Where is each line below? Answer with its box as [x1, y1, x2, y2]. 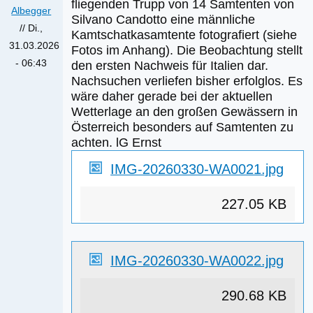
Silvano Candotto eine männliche [71, 12, 256, 27]
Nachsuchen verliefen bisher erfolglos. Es [71, 73, 303, 88]
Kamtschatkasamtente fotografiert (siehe [71, 27, 298, 42]
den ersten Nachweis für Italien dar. [71, 58, 269, 73]
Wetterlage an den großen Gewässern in [71, 104, 298, 119]
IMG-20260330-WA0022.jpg [110, 252, 284, 268]
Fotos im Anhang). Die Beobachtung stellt [71, 43, 303, 57]
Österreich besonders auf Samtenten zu [71, 119, 294, 134]
